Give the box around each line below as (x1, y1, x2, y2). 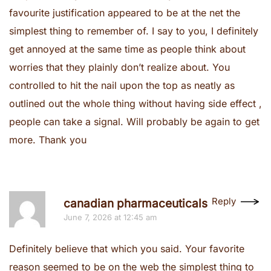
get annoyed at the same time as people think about (9, 43, 246, 55)
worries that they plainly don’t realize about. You (9, 61, 230, 73)
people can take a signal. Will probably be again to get (9, 116, 260, 128)
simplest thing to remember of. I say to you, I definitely (9, 25, 258, 37)
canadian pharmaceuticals (64, 197, 207, 211)
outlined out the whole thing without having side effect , (9, 97, 262, 109)
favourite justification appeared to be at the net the (9, 7, 240, 19)
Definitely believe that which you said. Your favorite (9, 243, 244, 255)
